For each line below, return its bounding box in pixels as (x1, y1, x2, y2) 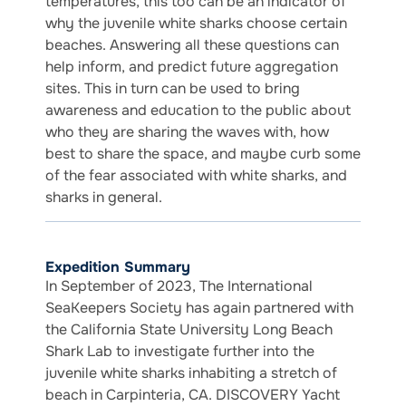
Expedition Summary (45, 257, 190, 277)
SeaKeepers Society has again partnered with (45, 298, 353, 318)
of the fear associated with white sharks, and (45, 165, 347, 185)
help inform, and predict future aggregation (45, 56, 338, 76)
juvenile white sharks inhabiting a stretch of (45, 363, 337, 383)
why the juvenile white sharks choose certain (45, 13, 347, 33)
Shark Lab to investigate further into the (45, 342, 314, 362)
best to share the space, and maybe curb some (45, 143, 361, 163)
